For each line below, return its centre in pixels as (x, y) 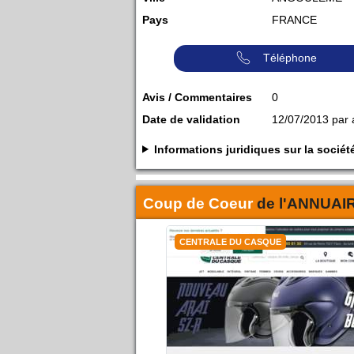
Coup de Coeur (200, 203)
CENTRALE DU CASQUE (230, 241)
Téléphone (290, 57)
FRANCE (294, 19)
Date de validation (191, 119)
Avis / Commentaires (197, 97)
